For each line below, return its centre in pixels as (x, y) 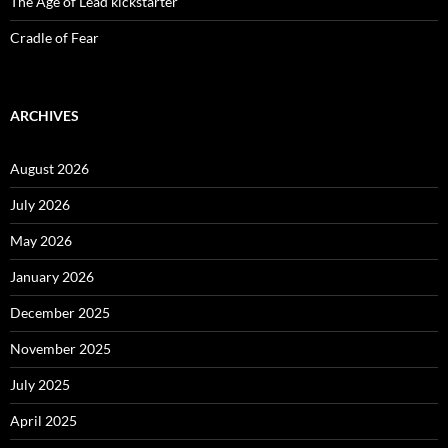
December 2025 (60, 313)
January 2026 (52, 277)
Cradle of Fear (54, 38)
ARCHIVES (44, 116)
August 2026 (49, 169)
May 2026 (41, 241)
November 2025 (60, 349)
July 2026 (40, 205)
